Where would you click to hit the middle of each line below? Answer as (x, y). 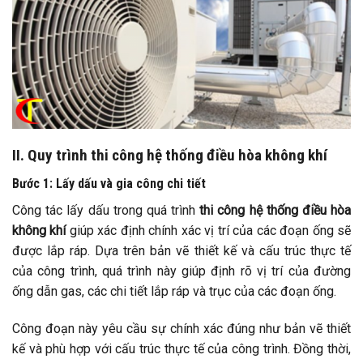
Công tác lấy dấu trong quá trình (106, 210)
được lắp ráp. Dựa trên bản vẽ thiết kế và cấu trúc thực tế (181, 250)
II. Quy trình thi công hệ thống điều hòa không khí (171, 156)
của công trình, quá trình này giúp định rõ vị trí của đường (181, 271)
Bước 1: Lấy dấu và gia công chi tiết (109, 183)
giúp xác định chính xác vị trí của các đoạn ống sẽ (209, 230)
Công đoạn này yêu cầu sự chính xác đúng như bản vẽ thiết (181, 328)
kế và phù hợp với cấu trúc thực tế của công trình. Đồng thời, (181, 348)
